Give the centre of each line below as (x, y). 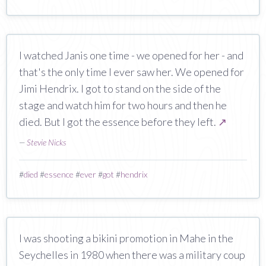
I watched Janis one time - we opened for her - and (131, 55)
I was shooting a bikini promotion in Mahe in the (126, 238)
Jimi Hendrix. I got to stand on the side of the (120, 88)
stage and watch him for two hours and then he (123, 105)
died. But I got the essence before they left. (118, 121)
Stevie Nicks (46, 142)
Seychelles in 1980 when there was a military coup (132, 254)
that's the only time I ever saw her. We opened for (132, 72)
